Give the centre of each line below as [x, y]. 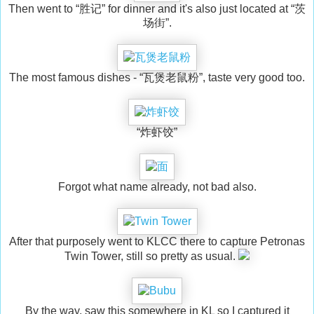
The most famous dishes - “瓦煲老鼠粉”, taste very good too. [157, 78]
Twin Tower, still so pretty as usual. [151, 257]
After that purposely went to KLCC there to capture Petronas [157, 242]
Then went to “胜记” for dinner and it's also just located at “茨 [157, 9]
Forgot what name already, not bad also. [157, 187]
